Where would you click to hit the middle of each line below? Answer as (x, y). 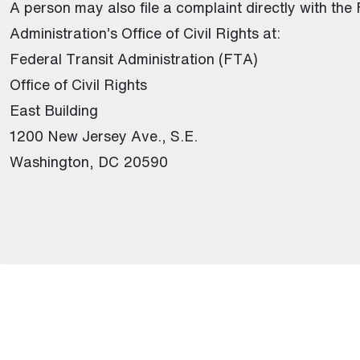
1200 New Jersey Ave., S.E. (104, 136)
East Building (54, 110)
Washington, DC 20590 (89, 162)
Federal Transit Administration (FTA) (134, 59)
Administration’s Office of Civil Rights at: (145, 33)
